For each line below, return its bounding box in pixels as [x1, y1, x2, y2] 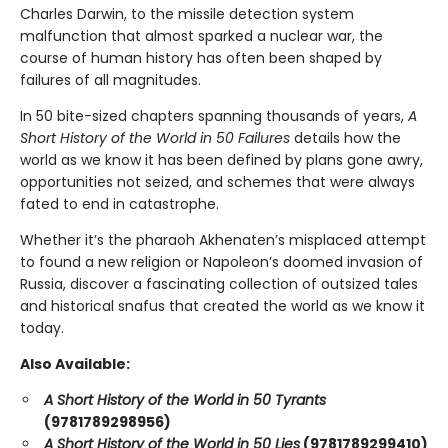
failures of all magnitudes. [20, 70, 201, 91]
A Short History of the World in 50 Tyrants [44, 390, 326, 411]
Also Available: [20, 354, 130, 375]
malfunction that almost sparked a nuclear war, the [20, 26, 383, 47]
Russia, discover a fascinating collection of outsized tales [20, 274, 418, 295]
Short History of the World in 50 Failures [20, 128, 290, 149]
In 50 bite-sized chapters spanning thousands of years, [20, 106, 408, 127]
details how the [290, 128, 401, 149]
